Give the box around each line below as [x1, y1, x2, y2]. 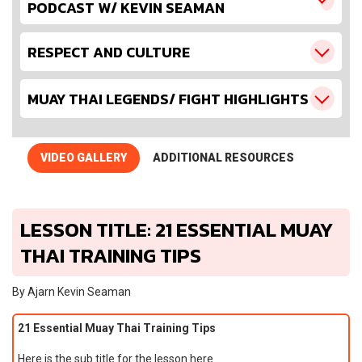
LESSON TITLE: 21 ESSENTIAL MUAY [20, 214, 333, 245]
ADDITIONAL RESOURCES [153, 151, 294, 164]
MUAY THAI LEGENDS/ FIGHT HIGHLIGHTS [27, 87, 309, 110]
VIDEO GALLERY [40, 151, 127, 164]
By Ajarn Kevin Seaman [12, 285, 131, 298]
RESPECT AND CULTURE [27, 40, 190, 63]
